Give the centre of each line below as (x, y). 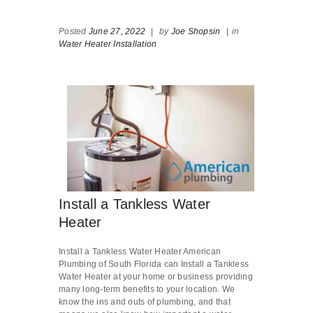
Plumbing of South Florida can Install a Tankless (154, 264)
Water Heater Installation (108, 44)
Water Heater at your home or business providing (156, 276)
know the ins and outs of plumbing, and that (145, 301)
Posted (74, 32)
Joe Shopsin (196, 32)
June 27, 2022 (117, 32)
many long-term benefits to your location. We (147, 289)
